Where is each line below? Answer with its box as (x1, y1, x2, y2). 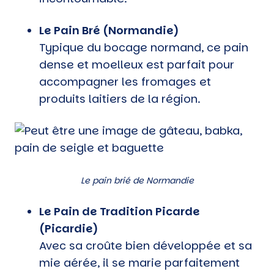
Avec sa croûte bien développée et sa (39, 237, 252, 253)
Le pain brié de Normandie (80, 174, 194, 187)
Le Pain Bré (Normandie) (39, 22, 179, 38)
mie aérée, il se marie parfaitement (39, 254, 240, 270)
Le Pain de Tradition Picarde (39, 203, 200, 219)
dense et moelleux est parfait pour (39, 56, 234, 72)
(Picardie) (39, 220, 98, 236)
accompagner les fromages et (39, 73, 211, 89)
